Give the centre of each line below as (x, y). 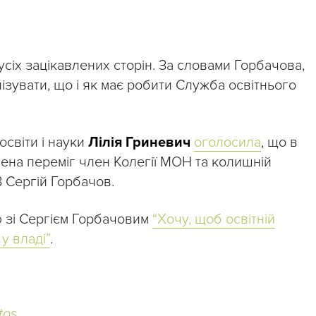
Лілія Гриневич (141, 143)
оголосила (227, 143)
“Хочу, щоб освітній (214, 220)
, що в (279, 143)
